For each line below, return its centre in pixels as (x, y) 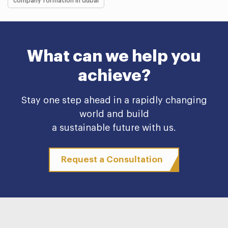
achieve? (114, 76)
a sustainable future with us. (114, 127)
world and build (114, 114)
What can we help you (114, 56)
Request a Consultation (112, 160)
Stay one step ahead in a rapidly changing (114, 100)
